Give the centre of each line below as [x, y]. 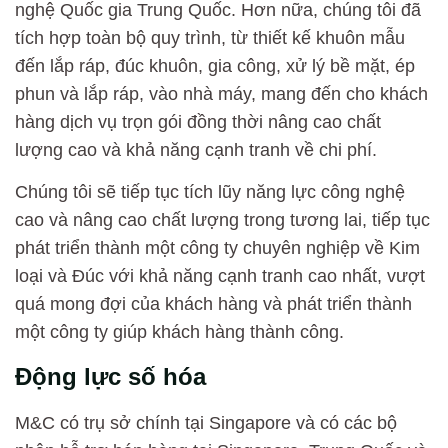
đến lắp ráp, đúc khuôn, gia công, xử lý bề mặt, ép [215, 65]
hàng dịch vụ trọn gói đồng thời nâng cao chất [198, 121]
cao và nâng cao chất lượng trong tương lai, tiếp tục [222, 220]
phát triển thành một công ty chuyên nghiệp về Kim [217, 248]
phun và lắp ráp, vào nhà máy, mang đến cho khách [221, 93]
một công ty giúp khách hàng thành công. [179, 332]
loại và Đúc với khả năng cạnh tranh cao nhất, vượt [220, 276]
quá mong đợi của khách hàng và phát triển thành [213, 304]
